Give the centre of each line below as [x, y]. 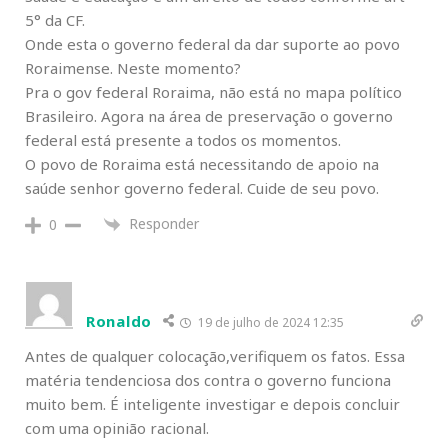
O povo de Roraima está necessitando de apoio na [202, 163]
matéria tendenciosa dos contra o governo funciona [208, 379]
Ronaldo [119, 320]
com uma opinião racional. [117, 427]
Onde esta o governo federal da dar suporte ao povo [212, 43]
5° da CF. [55, 19]
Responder [164, 223]
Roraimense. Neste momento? [133, 67]
